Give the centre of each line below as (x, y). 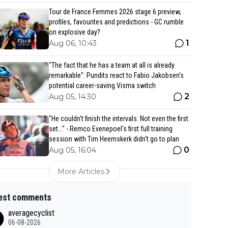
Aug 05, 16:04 (73, 150)
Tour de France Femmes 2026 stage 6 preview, (115, 12)
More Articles (81, 172)
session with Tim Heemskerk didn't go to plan (114, 139)
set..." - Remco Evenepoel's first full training (111, 129)
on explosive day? (75, 32)
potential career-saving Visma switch (102, 85)
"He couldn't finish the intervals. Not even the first (119, 119)
